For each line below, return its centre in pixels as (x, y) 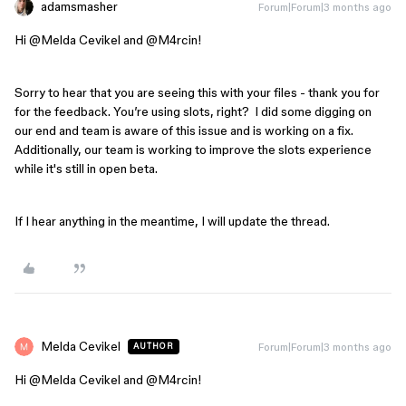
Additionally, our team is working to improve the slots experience (193, 149)
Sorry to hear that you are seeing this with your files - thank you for (197, 92)
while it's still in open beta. (86, 168)
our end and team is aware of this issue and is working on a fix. (184, 130)
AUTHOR (154, 346)
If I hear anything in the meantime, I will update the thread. (172, 221)
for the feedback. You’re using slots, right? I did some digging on (193, 111)
